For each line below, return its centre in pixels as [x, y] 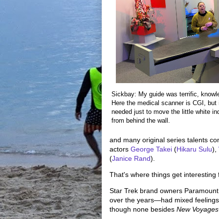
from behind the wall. [141, 120]
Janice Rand [131, 158]
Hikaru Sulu [194, 149]
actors [120, 149]
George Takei [151, 149]
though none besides [143, 209]
